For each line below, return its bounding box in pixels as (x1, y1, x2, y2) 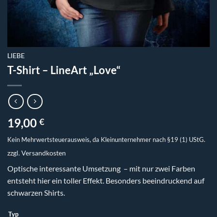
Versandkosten (21, 149, 66, 157)
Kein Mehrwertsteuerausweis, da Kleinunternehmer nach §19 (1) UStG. (7, 135, 205, 143)
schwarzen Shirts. (7, 188, 65, 198)
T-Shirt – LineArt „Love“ (7, 63, 121, 77)
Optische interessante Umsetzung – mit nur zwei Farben (7, 164, 195, 173)
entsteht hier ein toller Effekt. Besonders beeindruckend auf (7, 176, 204, 186)
